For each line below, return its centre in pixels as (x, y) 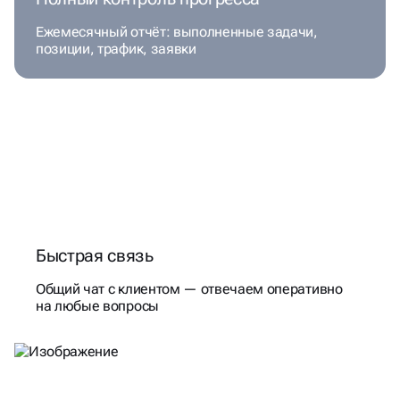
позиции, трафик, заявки (116, 49)
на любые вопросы (97, 306)
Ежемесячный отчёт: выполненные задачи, (177, 32)
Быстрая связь (95, 256)
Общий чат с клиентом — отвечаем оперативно (189, 289)
